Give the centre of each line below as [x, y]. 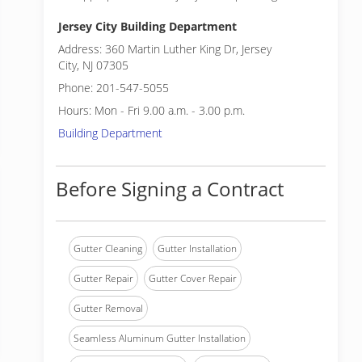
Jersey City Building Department [147, 26]
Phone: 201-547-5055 [114, 88]
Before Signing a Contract [170, 189]
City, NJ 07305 [93, 65]
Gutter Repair [103, 278]
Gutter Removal [108, 308]
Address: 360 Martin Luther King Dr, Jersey [165, 49]
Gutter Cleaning [108, 248]
